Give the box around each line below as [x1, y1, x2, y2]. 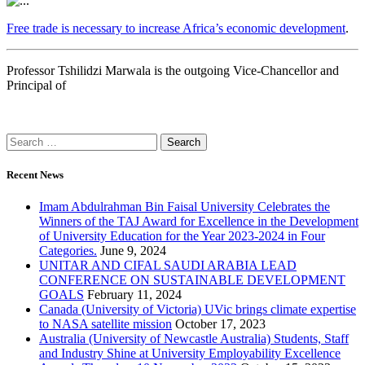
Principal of [7, 77, 66, 92]
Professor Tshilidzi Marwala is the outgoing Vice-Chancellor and [7, 63, 339, 77]
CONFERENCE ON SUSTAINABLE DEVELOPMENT [39, 273, 345, 288]
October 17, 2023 [175, 317, 266, 332]
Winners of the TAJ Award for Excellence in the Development [39, 214, 358, 229]
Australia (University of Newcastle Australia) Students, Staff [39, 332, 349, 346]
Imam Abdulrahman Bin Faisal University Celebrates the [39, 200, 330, 214]
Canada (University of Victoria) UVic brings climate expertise [39, 302, 356, 317]
